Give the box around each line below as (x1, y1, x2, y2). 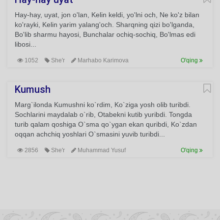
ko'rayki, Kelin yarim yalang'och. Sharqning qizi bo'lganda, (15, 21, 196, 28)
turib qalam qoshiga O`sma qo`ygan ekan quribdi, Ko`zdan (15, 120, 197, 128)
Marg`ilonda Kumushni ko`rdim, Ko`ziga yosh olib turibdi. (15, 101, 191, 109)
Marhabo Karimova (76, 57, 129, 64)
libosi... (15, 40, 36, 48)
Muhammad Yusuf (76, 147, 126, 154)
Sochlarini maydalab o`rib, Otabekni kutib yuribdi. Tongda (15, 110, 192, 118)
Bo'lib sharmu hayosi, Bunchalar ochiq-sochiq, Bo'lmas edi (15, 30, 195, 38)
